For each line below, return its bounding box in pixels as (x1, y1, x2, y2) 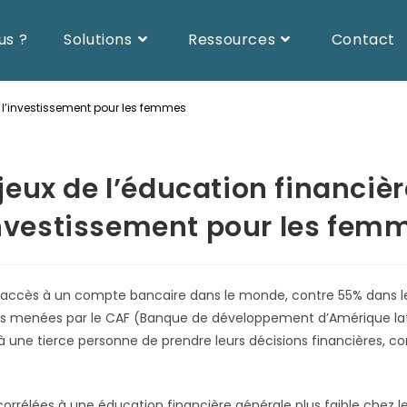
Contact (331, 29, 396, 50)
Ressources (188, 29, 276, 50)
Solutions (64, 29, 133, 50)
